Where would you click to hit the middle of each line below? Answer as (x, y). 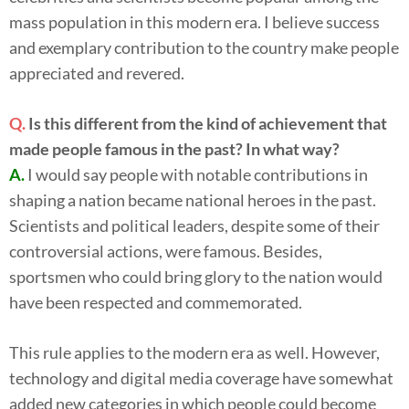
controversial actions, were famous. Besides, (166, 251)
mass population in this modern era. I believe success (194, 21)
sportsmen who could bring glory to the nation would (196, 276)
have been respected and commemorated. (156, 302)
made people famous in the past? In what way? (174, 148)
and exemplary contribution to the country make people (204, 47)
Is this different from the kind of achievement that (208, 123)
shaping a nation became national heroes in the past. (193, 199)
